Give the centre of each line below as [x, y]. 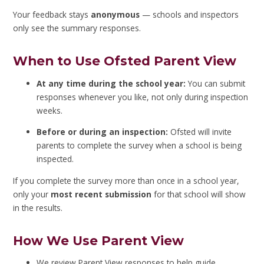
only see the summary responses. [77, 28]
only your [32, 194]
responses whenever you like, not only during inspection [143, 97]
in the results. [38, 207]
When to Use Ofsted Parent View [125, 61]
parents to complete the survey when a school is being [139, 146]
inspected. [55, 159]
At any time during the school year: [111, 83]
